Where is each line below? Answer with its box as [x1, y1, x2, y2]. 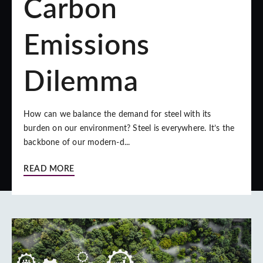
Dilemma [23, 68, 139, 96]
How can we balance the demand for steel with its [23, 110, 211, 119]
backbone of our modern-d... [23, 139, 130, 147]
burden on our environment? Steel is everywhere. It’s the [23, 124, 235, 133]
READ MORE [23, 165, 75, 173]
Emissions [23, 32, 150, 60]
